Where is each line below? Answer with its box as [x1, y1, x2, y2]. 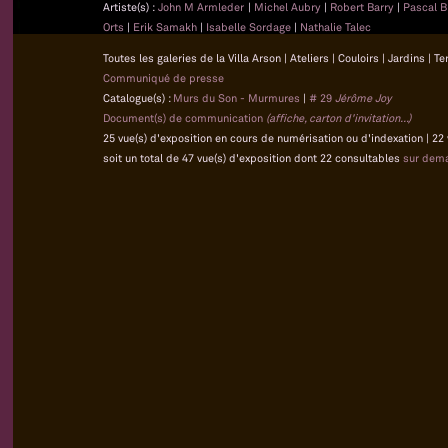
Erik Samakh [133, 20, 200, 35]
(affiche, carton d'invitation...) [266, 111, 411, 126]
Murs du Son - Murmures [173, 91, 300, 106]
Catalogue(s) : [103, 91, 173, 106]
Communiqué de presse [103, 71, 224, 86]
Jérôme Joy [335, 91, 391, 106]
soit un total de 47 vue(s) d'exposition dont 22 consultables [103, 151, 403, 166]
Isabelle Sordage [206, 20, 294, 35]
